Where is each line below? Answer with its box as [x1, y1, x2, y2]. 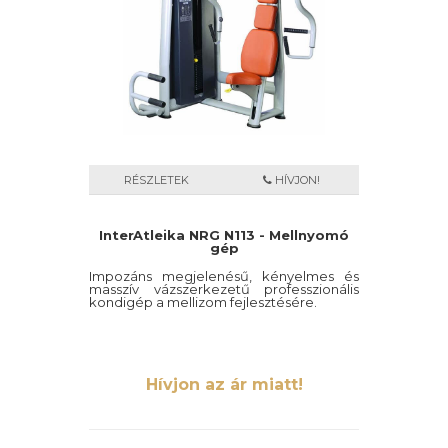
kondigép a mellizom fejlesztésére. [89, 294, 317, 310]
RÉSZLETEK [124, 173, 189, 187]
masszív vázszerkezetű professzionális [89, 281, 359, 297]
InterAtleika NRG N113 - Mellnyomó [99, 227, 349, 243]
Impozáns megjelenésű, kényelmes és [89, 268, 359, 284]
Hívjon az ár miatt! [145, 375, 303, 394]
